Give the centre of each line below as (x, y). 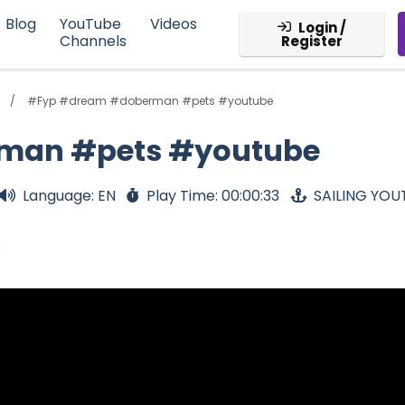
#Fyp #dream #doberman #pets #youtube (150, 101)
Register (311, 42)
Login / (322, 28)
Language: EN (69, 196)
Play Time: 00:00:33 (213, 196)
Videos (173, 24)
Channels (93, 42)
